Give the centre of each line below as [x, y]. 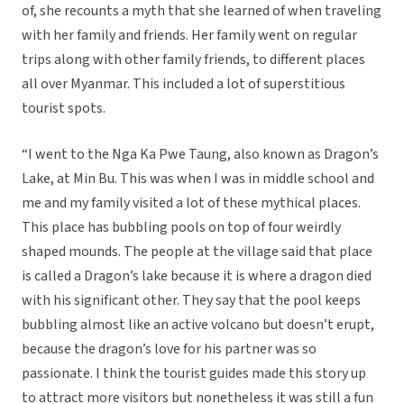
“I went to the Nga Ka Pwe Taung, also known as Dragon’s [200, 155]
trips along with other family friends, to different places [193, 60]
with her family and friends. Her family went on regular [189, 36]
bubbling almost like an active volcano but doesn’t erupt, [198, 325]
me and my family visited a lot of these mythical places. [191, 203]
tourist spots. [65, 109]
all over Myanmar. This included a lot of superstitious [184, 84]
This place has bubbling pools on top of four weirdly [181, 228]
